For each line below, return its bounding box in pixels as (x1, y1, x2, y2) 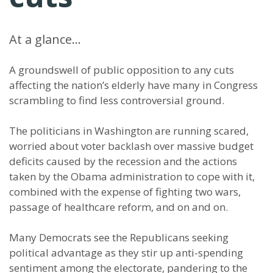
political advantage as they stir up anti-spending (9, 246, 243, 260)
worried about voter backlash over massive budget (9, 139, 253, 153)
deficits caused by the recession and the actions (9, 154, 237, 168)
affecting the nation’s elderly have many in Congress (9, 78, 258, 92)
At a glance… (9, 31, 81, 48)
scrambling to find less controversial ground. (9, 93, 224, 107)
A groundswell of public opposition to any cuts (9, 63, 234, 77)
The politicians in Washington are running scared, (9, 124, 249, 138)
